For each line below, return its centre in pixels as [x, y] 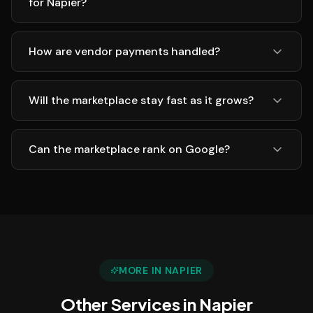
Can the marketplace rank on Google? [129, 149]
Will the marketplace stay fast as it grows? [141, 100]
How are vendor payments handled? [124, 51]
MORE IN [142, 270]
